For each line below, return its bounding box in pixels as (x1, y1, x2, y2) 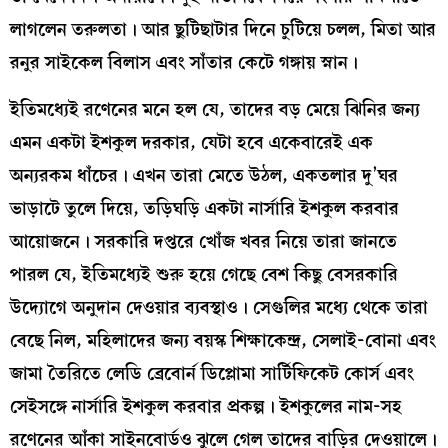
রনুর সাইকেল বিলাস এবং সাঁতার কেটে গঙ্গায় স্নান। (10, 47, 378, 77)
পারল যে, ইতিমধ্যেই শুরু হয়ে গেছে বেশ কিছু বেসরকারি (10, 260, 398, 290)
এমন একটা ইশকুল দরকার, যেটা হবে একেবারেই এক (10, 128, 373, 158)
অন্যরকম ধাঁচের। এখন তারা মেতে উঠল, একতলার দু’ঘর (10, 161, 398, 191)
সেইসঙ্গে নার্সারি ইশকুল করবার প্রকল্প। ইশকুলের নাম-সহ (10, 392, 402, 422)
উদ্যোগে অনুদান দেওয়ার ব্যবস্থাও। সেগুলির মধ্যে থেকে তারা (10, 293, 428, 323)
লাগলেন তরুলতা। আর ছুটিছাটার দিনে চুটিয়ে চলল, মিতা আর (10, 14, 436, 44)
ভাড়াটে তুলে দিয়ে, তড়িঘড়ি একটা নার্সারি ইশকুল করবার (10, 194, 399, 224)
